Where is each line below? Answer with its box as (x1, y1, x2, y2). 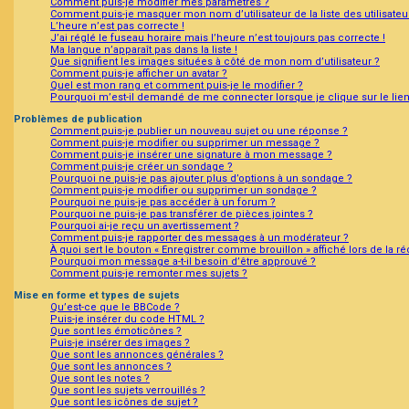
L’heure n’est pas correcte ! (50, 20, 184, 33)
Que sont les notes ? (50, 372, 150, 385)
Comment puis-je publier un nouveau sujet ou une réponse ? (50, 125, 348, 138)
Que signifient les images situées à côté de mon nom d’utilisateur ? (50, 56, 380, 68)
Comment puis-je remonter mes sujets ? (50, 267, 247, 280)
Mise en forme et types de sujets (14, 289, 180, 302)
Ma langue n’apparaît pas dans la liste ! (50, 44, 237, 57)
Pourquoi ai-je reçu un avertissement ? (50, 220, 239, 233)
